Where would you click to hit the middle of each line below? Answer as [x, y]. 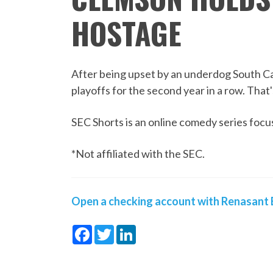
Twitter [133, 229]
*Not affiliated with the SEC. [138, 153]
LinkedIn [157, 229]
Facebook [116, 229]
